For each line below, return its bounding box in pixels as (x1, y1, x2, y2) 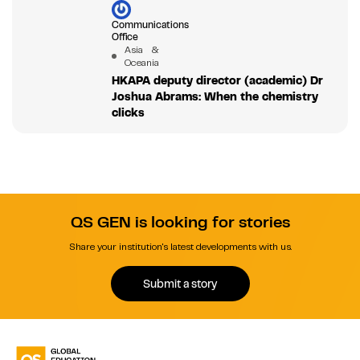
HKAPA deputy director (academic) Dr (111, 73, 323, 88)
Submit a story (143, 276, 217, 291)
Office (111, 31, 138, 44)
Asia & (124, 43, 159, 57)
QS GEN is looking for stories (70, 212, 290, 233)
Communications (111, 18, 189, 32)
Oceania (124, 56, 159, 70)
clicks (111, 105, 145, 121)
